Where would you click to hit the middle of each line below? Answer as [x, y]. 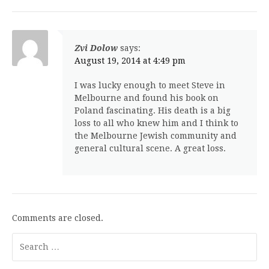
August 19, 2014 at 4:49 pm [130, 60]
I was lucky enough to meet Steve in [150, 85]
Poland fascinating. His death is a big [153, 110]
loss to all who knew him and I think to [156, 123]
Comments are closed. [58, 218]
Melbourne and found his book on [147, 98]
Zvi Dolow [96, 48]
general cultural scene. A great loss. [150, 148]
